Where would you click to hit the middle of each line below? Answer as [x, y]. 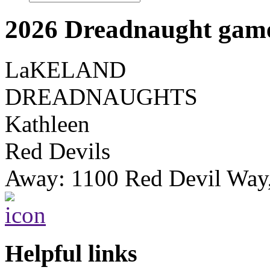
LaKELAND [65, 69]
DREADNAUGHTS [101, 96]
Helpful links [71, 254]
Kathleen [47, 124]
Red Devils [58, 151]
